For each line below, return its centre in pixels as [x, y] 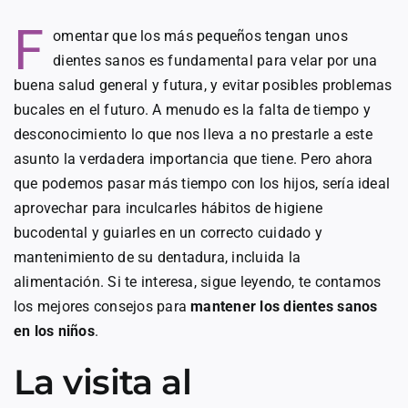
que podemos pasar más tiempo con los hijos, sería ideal [202, 183]
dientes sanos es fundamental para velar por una [215, 60]
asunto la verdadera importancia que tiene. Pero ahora [194, 158]
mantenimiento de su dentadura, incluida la [158, 257]
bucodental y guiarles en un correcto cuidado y [168, 232]
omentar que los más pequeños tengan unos [200, 36]
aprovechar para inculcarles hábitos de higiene [168, 208]
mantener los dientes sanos [284, 306]
